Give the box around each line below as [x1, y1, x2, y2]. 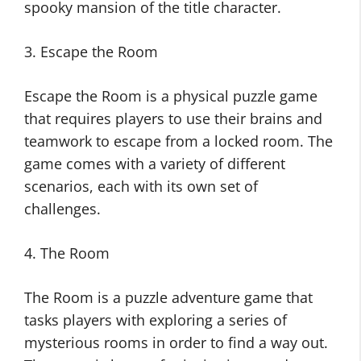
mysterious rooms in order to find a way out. [24, 333, 328, 353]
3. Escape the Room [24, 42, 158, 62]
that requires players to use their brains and [24, 109, 322, 129]
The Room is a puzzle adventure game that [24, 288, 313, 308]
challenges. [24, 199, 101, 219]
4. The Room [24, 243, 110, 263]
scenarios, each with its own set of [24, 176, 258, 197]
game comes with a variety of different [24, 154, 285, 174]
